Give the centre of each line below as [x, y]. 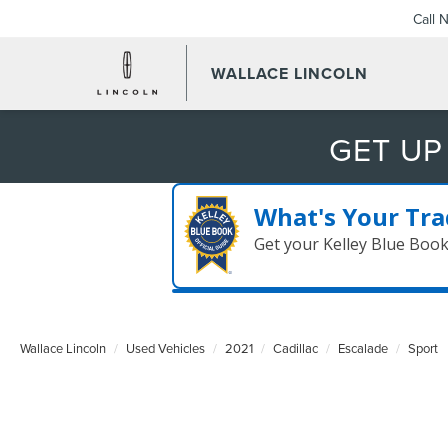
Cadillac [295, 347]
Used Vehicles [165, 347]
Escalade [363, 347]
